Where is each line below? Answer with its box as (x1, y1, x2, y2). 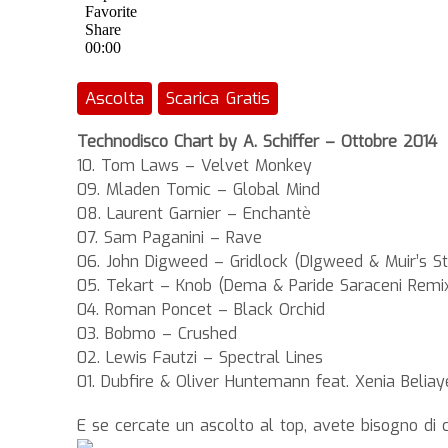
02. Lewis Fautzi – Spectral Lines (77, 347, 323, 369)
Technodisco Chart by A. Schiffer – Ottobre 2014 (77, 131, 437, 153)
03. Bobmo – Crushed (77, 323, 237, 345)
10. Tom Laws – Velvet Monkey (77, 155, 312, 177)
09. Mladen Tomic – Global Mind (77, 179, 320, 201)
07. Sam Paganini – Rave (77, 227, 262, 249)
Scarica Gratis (166, 87, 270, 111)
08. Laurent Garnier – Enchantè (77, 203, 311, 225)
